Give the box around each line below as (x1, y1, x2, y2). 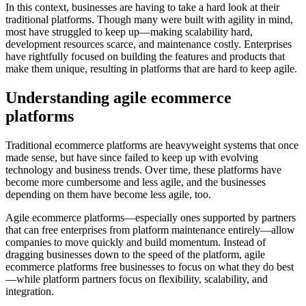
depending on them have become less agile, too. (5, 188, 214, 200)
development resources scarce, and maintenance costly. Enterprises (5, 38, 292, 51)
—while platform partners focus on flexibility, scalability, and (5, 273, 268, 285)
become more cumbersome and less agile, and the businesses (5, 176, 266, 188)
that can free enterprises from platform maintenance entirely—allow (5, 223, 295, 236)
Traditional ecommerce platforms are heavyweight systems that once (5, 139, 298, 151)
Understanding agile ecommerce (5, 88, 232, 107)
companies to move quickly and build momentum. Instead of (5, 236, 266, 248)
